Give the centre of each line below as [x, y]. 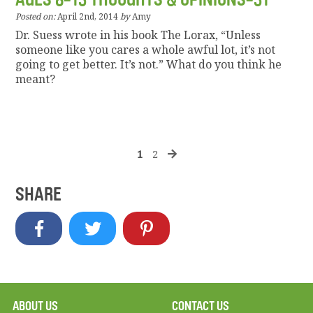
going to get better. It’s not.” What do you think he [149, 65]
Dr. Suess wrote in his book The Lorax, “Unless [138, 35]
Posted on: [36, 17]
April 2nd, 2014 [88, 17]
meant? [36, 79]
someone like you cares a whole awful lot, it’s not [146, 50]
